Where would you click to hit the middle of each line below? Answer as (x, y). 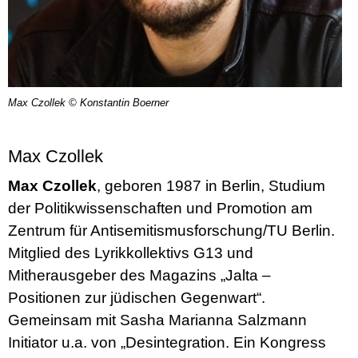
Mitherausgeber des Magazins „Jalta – (139, 276)
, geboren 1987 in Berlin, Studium (211, 186)
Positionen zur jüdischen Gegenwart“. (137, 298)
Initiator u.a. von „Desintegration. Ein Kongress (167, 343)
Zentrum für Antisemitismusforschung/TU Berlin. (171, 231)
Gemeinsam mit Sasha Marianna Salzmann (157, 320)
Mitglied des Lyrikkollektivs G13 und (131, 253)
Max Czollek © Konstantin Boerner (88, 103)
